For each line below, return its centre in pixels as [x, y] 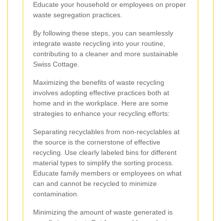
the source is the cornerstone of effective [97, 142]
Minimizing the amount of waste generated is [103, 212]
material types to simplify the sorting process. [103, 163]
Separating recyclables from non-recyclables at [106, 131]
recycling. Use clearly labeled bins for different [105, 152]
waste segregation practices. [78, 15]
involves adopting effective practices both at [101, 92]
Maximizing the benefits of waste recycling [99, 82]
